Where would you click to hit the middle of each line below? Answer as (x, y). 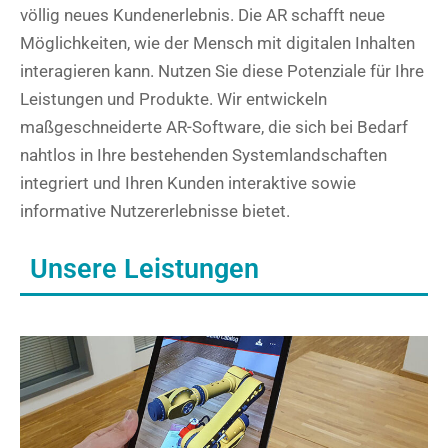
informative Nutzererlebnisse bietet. (155, 211)
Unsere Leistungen (144, 269)
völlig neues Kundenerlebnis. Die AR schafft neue (202, 15)
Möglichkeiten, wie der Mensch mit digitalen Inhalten (217, 43)
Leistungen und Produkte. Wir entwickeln (173, 99)
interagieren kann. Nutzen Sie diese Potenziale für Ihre (222, 71)
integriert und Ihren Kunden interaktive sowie (188, 183)
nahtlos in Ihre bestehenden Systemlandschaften (203, 155)
